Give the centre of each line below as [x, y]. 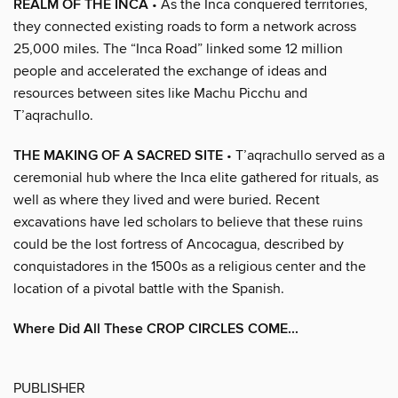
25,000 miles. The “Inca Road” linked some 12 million [178, 48]
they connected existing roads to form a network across [185, 26]
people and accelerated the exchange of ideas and [170, 71]
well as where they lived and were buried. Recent [167, 199]
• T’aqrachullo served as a [304, 155]
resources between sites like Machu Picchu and [160, 93]
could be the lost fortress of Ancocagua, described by [179, 244]
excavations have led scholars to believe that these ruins [188, 222]
